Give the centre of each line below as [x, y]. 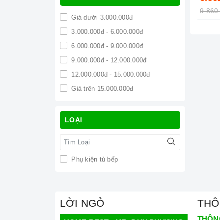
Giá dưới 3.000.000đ [101, 17]
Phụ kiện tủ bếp [94, 159]
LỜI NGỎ [82, 203]
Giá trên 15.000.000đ [101, 89]
